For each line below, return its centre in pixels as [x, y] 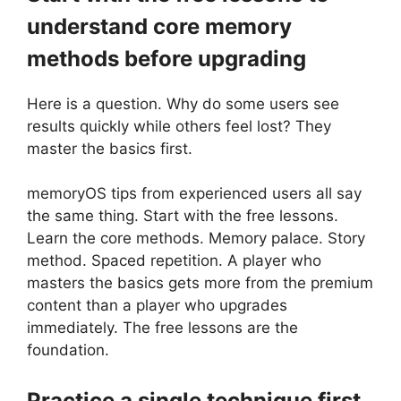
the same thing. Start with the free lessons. [183, 216]
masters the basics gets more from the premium [200, 283]
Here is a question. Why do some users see [183, 103]
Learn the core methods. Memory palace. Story [196, 239]
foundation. [68, 350]
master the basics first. [110, 148]
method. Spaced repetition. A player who [174, 261]
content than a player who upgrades [157, 306]
